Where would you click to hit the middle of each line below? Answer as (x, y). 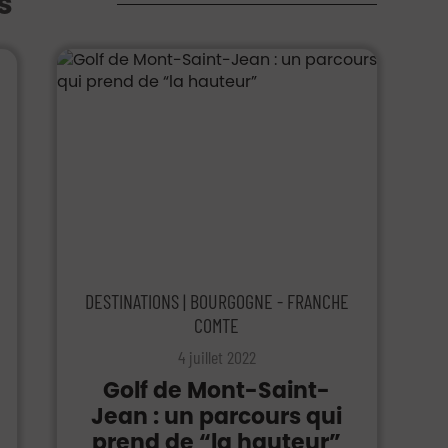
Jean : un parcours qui (217, 416)
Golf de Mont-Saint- (217, 390)
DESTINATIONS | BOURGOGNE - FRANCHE (216, 301)
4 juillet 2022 (216, 357)
